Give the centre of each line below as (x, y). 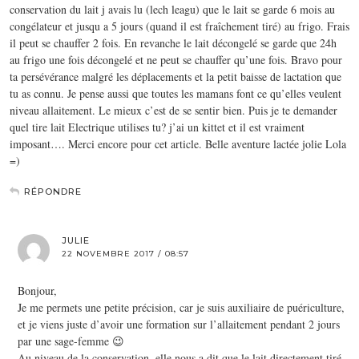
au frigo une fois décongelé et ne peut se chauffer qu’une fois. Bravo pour (176, 59)
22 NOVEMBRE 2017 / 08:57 (125, 253)
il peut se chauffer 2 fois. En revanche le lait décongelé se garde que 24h (173, 42)
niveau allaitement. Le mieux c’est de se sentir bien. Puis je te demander (173, 110)
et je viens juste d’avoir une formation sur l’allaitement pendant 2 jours (179, 324)
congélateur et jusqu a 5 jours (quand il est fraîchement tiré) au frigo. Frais (179, 26)
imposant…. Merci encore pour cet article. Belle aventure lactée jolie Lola (178, 143)
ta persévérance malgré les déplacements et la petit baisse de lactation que (175, 76)
